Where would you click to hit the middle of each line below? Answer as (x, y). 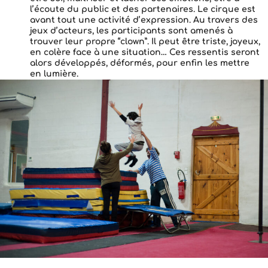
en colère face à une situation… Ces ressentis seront (145, 52)
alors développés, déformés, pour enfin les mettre (140, 63)
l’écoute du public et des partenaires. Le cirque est (143, 9)
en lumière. (54, 74)
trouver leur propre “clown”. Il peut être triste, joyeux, (145, 42)
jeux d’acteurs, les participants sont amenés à (131, 31)
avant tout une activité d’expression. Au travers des (144, 20)
